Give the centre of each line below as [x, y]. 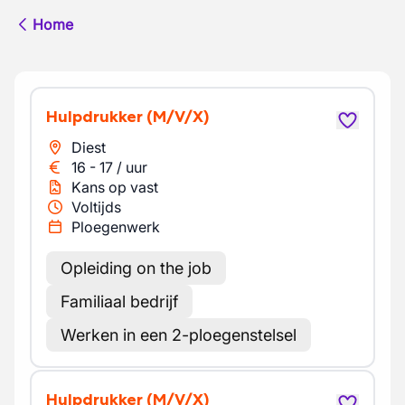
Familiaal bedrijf [119, 301]
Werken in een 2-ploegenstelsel [179, 335]
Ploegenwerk [116, 227]
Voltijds [96, 207]
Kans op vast [115, 187]
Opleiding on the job [136, 268]
